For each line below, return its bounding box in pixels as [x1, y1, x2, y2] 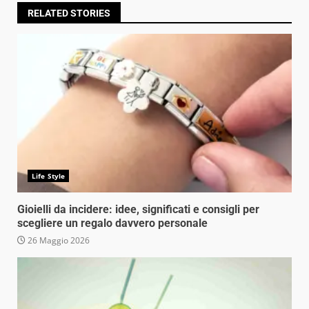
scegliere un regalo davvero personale [17, 216, 208, 230]
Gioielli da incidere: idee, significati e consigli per [17, 202, 259, 216]
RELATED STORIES [28, 7, 110, 19]
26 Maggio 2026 [26, 234, 90, 246]
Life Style [32, 170, 65, 181]
